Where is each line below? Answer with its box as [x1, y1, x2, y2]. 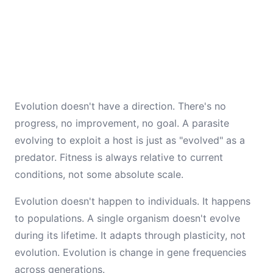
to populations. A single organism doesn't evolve [15, 212, 240, 224]
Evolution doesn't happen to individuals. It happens [15, 195, 250, 207]
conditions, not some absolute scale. [15, 168, 183, 180]
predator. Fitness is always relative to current [15, 151, 223, 163]
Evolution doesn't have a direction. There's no [15, 100, 226, 112]
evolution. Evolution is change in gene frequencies [15, 246, 246, 258]
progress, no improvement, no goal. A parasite [15, 117, 229, 129]
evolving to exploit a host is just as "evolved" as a [15, 134, 245, 146]
